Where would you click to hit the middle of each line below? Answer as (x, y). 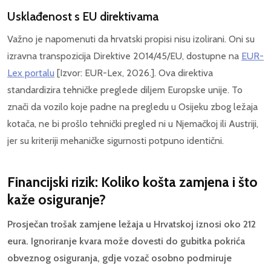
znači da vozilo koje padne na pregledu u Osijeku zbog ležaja (132, 107)
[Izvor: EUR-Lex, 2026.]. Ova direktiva (134, 73)
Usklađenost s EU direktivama (83, 17)
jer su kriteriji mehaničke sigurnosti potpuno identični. (116, 141)
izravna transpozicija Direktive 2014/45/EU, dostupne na (124, 56)
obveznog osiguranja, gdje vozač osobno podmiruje (119, 258)
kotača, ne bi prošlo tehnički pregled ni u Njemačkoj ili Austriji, (133, 124)
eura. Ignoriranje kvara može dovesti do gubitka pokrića (126, 241)
